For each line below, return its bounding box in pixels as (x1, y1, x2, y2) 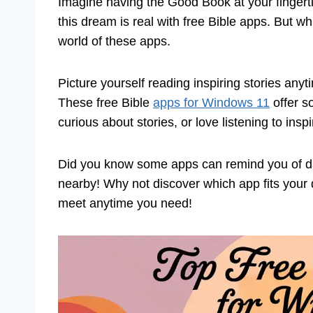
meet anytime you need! (58, 196, 192, 211)
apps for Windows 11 (153, 96, 270, 110)
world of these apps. (58, 34, 170, 49)
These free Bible (58, 96, 153, 110)
